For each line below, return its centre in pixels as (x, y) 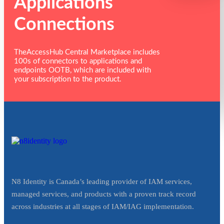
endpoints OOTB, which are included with (82, 70)
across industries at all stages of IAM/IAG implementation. (104, 206)
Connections (64, 24)
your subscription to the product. (68, 79)
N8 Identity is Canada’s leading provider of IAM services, (102, 181)
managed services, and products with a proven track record (104, 194)
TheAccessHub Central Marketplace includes (87, 52)
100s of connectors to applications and (78, 61)
